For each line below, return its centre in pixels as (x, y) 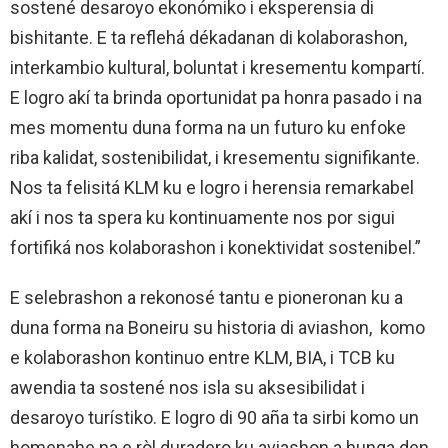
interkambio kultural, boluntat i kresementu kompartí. (217, 68)
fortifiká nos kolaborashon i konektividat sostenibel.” (217, 248)
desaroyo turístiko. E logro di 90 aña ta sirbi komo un (214, 418)
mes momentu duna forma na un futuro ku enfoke (208, 128)
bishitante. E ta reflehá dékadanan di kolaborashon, (208, 38)
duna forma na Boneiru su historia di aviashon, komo (217, 328)
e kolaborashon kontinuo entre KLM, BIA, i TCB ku (202, 358)
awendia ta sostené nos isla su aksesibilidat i (187, 388)
